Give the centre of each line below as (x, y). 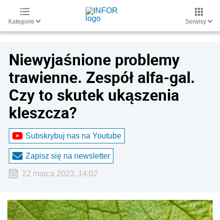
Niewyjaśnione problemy (94, 59)
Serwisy (196, 22)
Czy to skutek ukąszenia (94, 95)
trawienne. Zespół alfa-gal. (102, 77)
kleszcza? (43, 112)
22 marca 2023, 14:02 (60, 174)
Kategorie (22, 22)
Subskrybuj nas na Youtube (73, 136)
